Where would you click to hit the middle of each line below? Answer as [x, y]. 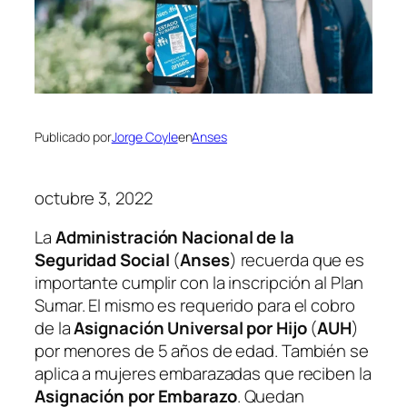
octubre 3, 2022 [94, 198]
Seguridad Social [102, 260]
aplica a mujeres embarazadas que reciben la [203, 373]
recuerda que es [301, 260]
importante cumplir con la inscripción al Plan [199, 283]
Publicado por [73, 137]
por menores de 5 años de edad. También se [202, 351]
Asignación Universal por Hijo [190, 328]
